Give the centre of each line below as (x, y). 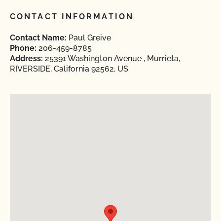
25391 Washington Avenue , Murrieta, (111, 58)
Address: (26, 58)
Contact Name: (38, 38)
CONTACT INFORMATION (72, 17)
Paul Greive (89, 38)
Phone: (23, 48)
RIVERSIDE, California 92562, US (69, 69)
